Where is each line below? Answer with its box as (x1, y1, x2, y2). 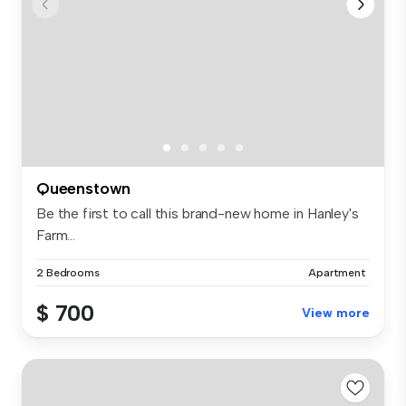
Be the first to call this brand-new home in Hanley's (36, 205, 359, 223)
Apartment (308, 266, 366, 280)
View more (302, 305, 370, 322)
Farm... (36, 227, 75, 245)
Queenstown (36, 179, 131, 199)
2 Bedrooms (36, 266, 100, 280)
